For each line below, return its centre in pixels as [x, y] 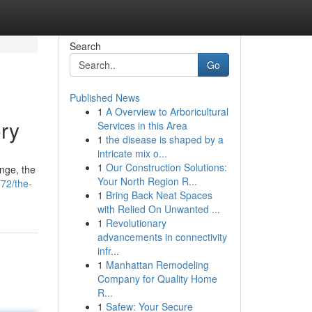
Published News [104, 97]
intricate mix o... [132, 153]
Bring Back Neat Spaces [159, 195]
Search [85, 46]
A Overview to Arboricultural [167, 111]
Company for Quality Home [157, 279]
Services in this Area [142, 125]
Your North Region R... [147, 181]
